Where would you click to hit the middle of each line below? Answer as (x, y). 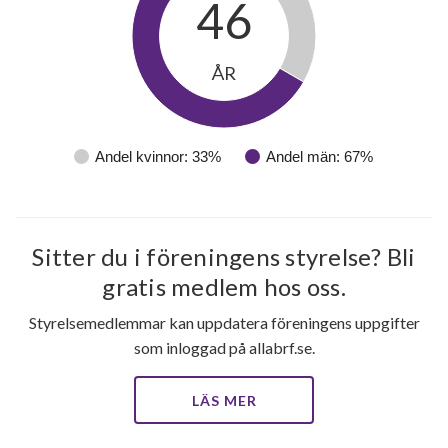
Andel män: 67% (319, 157)
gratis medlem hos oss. (224, 287)
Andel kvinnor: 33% (158, 157)
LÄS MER (224, 401)
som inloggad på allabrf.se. (224, 348)
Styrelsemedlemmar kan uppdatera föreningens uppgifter (224, 323)
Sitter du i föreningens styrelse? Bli (224, 257)
